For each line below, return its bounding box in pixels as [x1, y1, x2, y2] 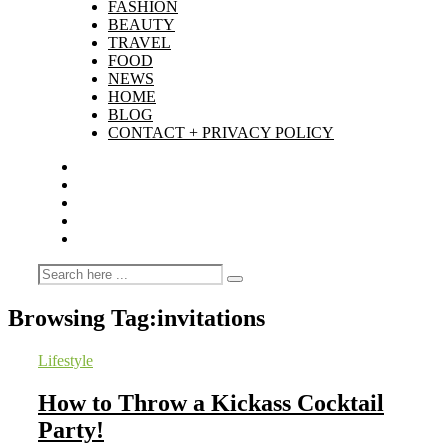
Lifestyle [38, 351, 93, 369]
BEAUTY [108, 16, 175, 33]
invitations [157, 304, 265, 331]
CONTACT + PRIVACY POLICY [108, 124, 334, 141]
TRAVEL [108, 34, 171, 51]
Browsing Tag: [8, 304, 157, 331]
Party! [38, 416, 104, 443]
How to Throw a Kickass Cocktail [38, 389, 384, 416]
